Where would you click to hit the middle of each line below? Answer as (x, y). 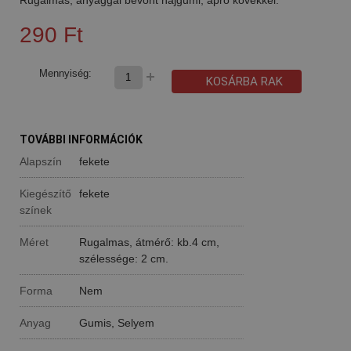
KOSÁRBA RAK (244, 81)
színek (36, 210)
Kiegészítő (45, 193)
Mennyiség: (65, 73)
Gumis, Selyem (117, 322)
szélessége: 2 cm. (124, 258)
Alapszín (41, 161)
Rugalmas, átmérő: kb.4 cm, (149, 242)
